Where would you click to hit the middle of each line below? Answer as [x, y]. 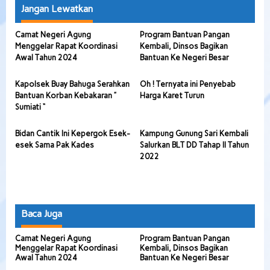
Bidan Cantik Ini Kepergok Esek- [73, 133]
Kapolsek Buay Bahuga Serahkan [72, 84]
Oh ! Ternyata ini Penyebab [187, 84]
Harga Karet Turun [172, 96]
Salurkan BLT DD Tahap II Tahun [194, 145]
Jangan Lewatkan [57, 9]
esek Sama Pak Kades [55, 145]
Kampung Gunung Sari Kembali [194, 133]
